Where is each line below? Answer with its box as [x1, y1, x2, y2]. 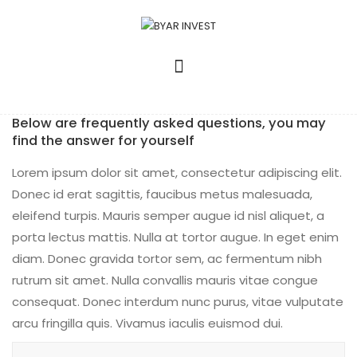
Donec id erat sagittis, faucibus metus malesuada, [12, 186, 312, 203]
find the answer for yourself [12, 131, 194, 151]
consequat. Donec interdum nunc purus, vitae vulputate [12, 293, 343, 311]
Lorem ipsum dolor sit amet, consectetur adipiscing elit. [12, 164, 342, 182]
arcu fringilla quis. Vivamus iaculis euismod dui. [12, 315, 283, 332]
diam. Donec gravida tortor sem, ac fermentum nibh [12, 250, 322, 268]
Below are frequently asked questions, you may [12, 114, 326, 133]
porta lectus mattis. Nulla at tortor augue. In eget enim [12, 229, 339, 246]
